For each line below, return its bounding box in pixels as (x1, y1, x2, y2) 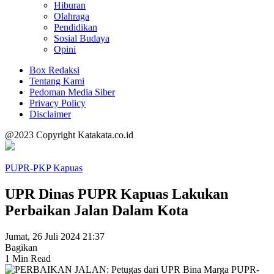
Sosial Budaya (54, 33, 109, 43)
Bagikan (5, 242, 37, 253)
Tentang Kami (29, 76, 84, 86)
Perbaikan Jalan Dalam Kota (5, 202, 188, 218)
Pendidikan (54, 22, 97, 32)
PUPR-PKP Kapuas (5, 163, 83, 173)
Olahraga (54, 11, 89, 21)
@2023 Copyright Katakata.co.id (5, 130, 133, 140)
